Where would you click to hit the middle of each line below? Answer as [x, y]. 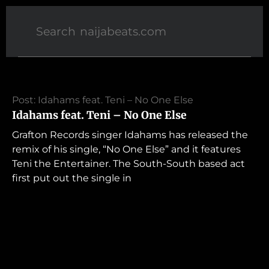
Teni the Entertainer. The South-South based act [128, 164]
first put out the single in [72, 178]
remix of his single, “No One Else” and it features [126, 149]
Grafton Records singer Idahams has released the [130, 135]
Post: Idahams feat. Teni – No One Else [103, 100]
